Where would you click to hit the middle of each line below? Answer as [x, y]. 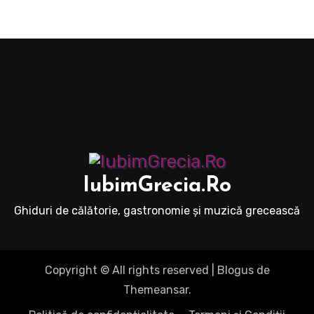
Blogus [235, 271]
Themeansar [156, 290]
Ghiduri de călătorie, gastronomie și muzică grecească [157, 210]
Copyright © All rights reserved [127, 271]
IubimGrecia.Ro [157, 186]
